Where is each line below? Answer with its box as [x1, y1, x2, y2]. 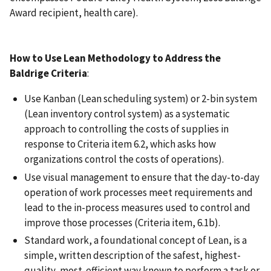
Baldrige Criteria [10, 67, 87, 80]
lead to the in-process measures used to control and [24, 200, 250, 214]
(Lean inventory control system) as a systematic [24, 107, 230, 121]
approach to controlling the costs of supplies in [24, 122, 229, 136]
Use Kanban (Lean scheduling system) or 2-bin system [24, 92, 257, 106]
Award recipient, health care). [10, 6, 140, 20]
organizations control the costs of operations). [24, 152, 224, 166]
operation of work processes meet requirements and [24, 185, 253, 199]
